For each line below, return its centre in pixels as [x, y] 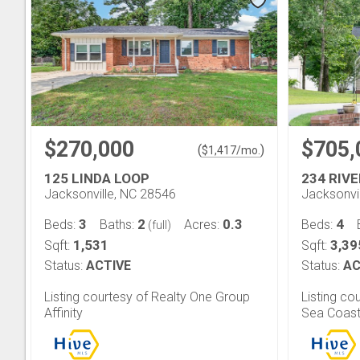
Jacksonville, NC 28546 [110, 194]
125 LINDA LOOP [97, 178]
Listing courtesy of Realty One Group [147, 297]
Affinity [63, 313]
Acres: [203, 224]
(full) [158, 225]
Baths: [119, 224]
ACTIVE [108, 265]
